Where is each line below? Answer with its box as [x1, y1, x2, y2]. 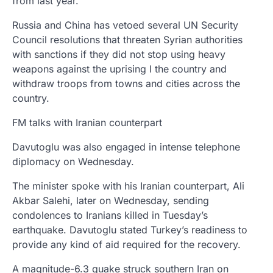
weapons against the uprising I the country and [12, 62, 227, 75]
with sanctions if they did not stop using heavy [12, 48, 225, 60]
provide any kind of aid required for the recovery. [12, 238, 241, 250]
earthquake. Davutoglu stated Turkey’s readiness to [12, 223, 247, 236]
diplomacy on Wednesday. [12, 155, 134, 168]
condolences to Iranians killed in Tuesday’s [12, 208, 208, 221]
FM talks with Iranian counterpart [12, 116, 162, 129]
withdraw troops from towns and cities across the [12, 77, 240, 90]
